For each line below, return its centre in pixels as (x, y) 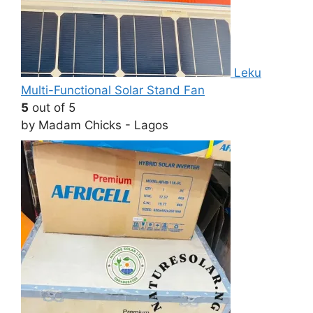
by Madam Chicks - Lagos (95, 125)
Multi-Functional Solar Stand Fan (113, 90)
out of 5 (52, 108)
